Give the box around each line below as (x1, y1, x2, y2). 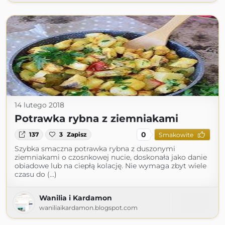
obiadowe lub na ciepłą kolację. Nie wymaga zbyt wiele (15, 161, 206, 170)
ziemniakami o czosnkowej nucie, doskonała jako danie (15, 153, 207, 162)
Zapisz (67, 131, 87, 138)
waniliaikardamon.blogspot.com (39, 204, 138, 211)
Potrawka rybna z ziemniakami (15, 113, 178, 125)
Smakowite (158, 131, 193, 139)
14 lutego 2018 (15, 100, 64, 109)
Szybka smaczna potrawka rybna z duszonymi (15, 144, 175, 153)
